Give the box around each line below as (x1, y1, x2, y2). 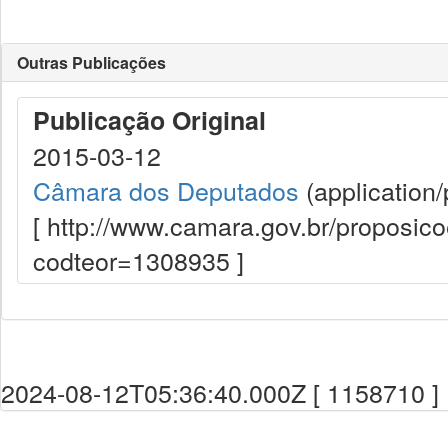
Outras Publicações (17, 51, 166, 74)
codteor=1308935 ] (33, 242, 244, 278)
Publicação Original (33, 102, 266, 138)
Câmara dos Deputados (33, 172, 299, 208)
